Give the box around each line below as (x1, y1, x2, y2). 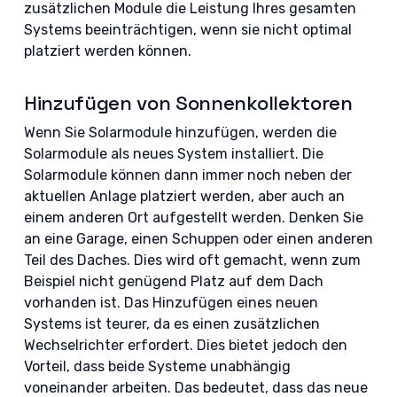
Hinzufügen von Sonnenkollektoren (23, 90, 353, 116)
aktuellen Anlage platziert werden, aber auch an (23, 188, 345, 205)
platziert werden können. (23, 43, 191, 59)
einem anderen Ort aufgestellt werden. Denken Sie (23, 209, 363, 226)
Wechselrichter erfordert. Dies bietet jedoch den (23, 337, 347, 354)
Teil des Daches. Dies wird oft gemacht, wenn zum (23, 252, 361, 269)
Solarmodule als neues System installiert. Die (23, 145, 323, 162)
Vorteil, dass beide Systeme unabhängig (23, 358, 291, 375)
